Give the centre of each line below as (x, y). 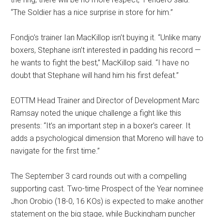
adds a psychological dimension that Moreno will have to (107, 139)
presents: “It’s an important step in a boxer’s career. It (101, 126)
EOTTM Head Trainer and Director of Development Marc (105, 101)
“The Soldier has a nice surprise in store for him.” (92, 13)
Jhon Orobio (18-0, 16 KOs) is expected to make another (107, 201)
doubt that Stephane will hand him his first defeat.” (95, 76)
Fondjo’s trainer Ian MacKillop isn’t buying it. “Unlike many (106, 38)
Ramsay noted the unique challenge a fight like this (96, 113)
